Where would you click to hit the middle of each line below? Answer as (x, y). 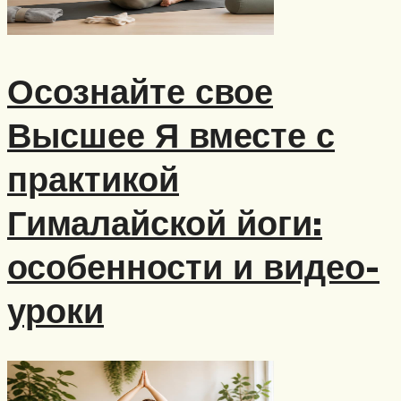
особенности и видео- (193, 267)
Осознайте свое (140, 91)
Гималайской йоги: (165, 223)
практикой (93, 179)
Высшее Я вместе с (171, 135)
